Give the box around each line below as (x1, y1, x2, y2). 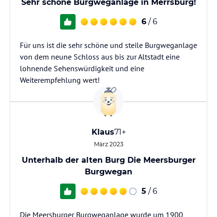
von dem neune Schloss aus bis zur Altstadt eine (20, 52, 180, 62)
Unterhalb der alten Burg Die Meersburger (21, 155, 196, 165)
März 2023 (93, 140, 124, 148)
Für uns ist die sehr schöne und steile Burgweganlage (20, 40, 197, 50)
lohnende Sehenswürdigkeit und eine (20, 63, 144, 73)
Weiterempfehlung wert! (20, 75, 100, 85)
